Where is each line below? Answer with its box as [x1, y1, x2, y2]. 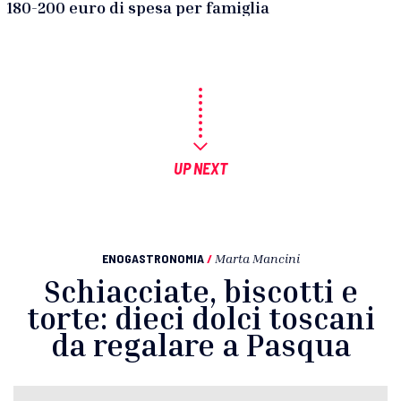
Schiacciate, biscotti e [43, 272, 358, 310]
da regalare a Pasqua [50, 326, 351, 363]
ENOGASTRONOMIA [101, 250, 204, 266]
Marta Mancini [214, 250, 300, 266]
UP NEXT [174, 158, 227, 178]
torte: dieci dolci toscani [26, 299, 375, 337]
